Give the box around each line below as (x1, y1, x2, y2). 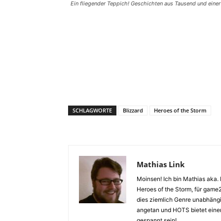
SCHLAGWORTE (73, 107, 112, 114)
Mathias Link (137, 159, 184, 170)
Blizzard (123, 107, 143, 114)
